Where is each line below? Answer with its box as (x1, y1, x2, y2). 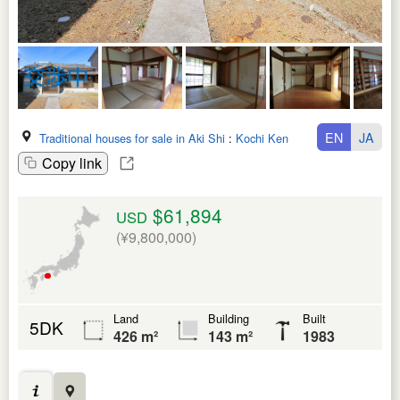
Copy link (42, 152, 102, 173)
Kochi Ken (236, 129, 288, 146)
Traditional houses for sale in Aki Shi (39, 129, 225, 146)
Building (208, 309, 249, 327)
